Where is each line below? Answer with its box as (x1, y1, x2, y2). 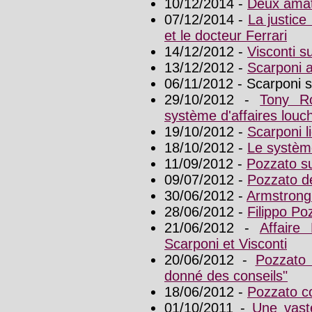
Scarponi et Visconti (164, 236, 287, 252)
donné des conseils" (164, 268, 288, 284)
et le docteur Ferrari (164, 28, 287, 44)
